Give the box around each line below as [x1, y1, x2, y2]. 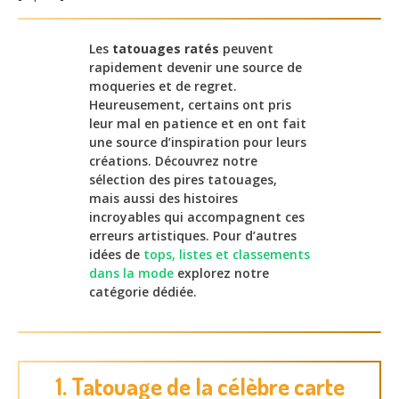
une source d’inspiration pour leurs [89, 134, 306, 151]
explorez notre [174, 265, 269, 282]
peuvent [219, 40, 273, 58]
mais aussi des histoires [89, 190, 238, 208]
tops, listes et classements [143, 246, 310, 264]
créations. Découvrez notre [89, 152, 257, 170]
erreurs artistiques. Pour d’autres [89, 227, 297, 245]
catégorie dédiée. [89, 283, 197, 301]
